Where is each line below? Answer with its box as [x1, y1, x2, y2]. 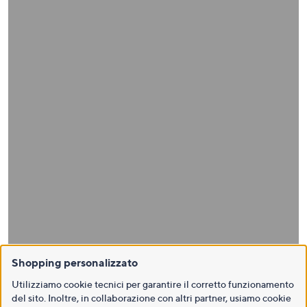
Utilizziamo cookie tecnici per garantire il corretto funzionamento [12, 278, 294, 290]
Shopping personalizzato [12, 256, 138, 269]
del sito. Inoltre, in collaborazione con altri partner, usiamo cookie [12, 292, 291, 304]
